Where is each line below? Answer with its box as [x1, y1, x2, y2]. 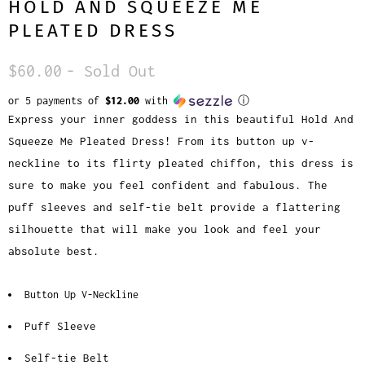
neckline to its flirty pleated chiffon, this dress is [8, 156, 354, 170]
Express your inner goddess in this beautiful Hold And [8, 112, 354, 126]
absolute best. [8, 244, 99, 258]
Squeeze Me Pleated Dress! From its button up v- [8, 134, 314, 148]
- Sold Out [66, 61, 156, 81]
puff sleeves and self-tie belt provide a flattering [8, 200, 341, 214]
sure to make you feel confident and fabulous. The [8, 178, 328, 192]
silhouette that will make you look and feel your [8, 222, 321, 236]
